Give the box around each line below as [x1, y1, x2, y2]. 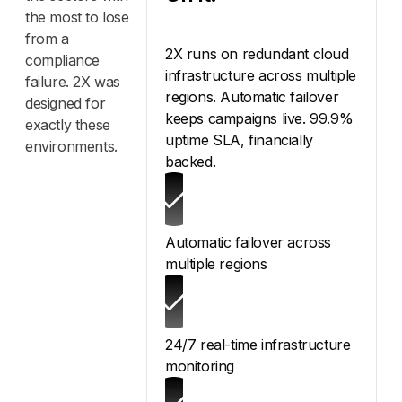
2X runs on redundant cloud [165, 45, 349, 64]
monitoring [165, 357, 234, 376]
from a [25, 30, 69, 48]
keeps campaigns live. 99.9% [165, 109, 354, 128]
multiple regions [165, 255, 267, 274]
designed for [25, 94, 106, 113]
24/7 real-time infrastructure [165, 336, 351, 354]
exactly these [25, 116, 110, 135]
